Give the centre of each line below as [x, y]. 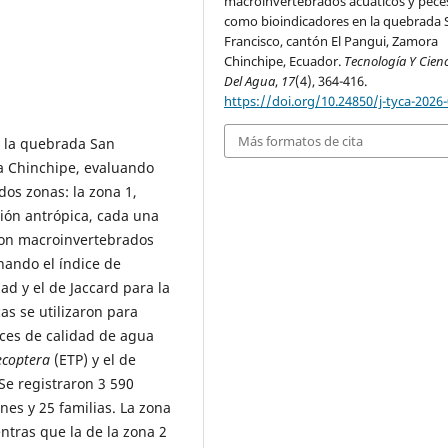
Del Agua [250, 80]
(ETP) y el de [93, 359]
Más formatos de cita [301, 140]
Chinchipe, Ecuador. [284, 60]
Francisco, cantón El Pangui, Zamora [331, 40]
